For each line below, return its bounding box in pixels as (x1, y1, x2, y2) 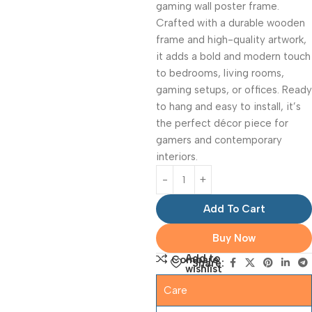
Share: (192, 257, 224, 270)
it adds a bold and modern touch (156, 50, 311, 63)
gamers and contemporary (156, 134, 282, 146)
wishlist (185, 263, 222, 275)
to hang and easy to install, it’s (156, 100, 301, 113)
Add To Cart (203, 203, 265, 215)
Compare (171, 253, 219, 266)
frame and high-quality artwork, (156, 33, 306, 46)
